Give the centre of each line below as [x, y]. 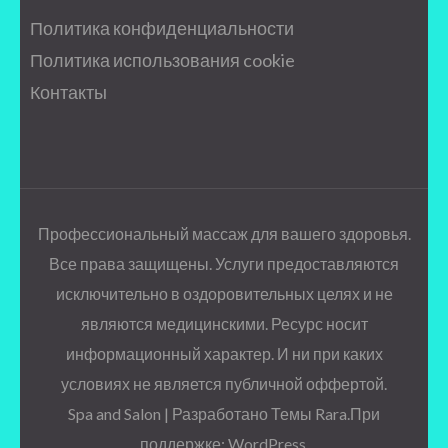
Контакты [68, 92]
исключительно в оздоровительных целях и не [224, 293]
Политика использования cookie [162, 60]
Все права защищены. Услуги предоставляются [224, 263]
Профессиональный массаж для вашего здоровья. [224, 233]
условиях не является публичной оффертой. [224, 383]
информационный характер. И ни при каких [224, 353]
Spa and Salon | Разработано [169, 413]
